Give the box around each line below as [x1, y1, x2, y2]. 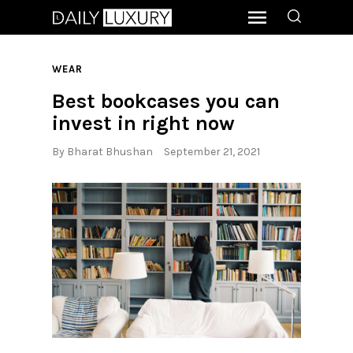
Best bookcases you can [52, 88, 280, 113]
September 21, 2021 [164, 145, 261, 159]
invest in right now [52, 110, 235, 136]
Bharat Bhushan [67, 145, 153, 159]
